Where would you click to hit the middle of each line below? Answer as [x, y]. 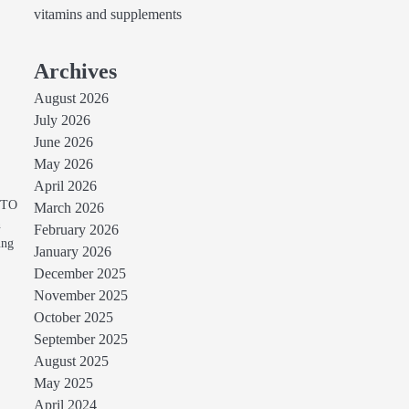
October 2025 [73, 318]
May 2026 [63, 164]
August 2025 [71, 362]
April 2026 [65, 186]
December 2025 [79, 274]
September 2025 [80, 340]
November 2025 [80, 296]
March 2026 [68, 208]
